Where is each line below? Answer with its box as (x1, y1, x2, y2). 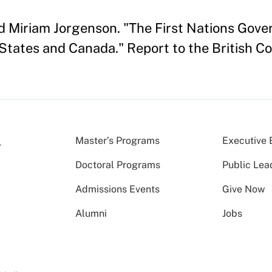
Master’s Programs (75, 135, 160, 147)
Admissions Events (75, 183, 160, 195)
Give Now (222, 183, 265, 195)
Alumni (75, 208, 107, 220)
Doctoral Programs (75, 159, 160, 171)
